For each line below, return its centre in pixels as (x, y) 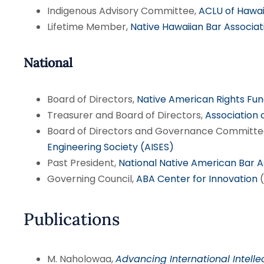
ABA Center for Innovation (197, 179)
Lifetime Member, (88, 27)
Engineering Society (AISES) (110, 147)
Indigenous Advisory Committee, (123, 11)
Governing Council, (91, 179)
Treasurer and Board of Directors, (126, 115)
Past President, (82, 163)
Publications (71, 219)
